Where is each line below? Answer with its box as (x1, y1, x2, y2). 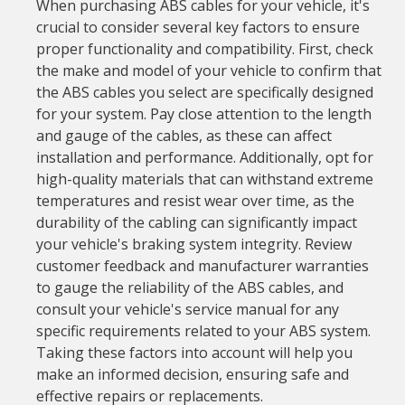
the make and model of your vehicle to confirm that (35, 61, 381, 80)
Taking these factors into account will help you (35, 343, 353, 363)
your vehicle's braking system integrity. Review (35, 234, 352, 254)
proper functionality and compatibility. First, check (35, 39, 373, 59)
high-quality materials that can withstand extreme (35, 169, 373, 189)
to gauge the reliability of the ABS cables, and (35, 278, 344, 297)
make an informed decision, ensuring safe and (35, 364, 349, 384)
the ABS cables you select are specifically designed (35, 82, 373, 102)
